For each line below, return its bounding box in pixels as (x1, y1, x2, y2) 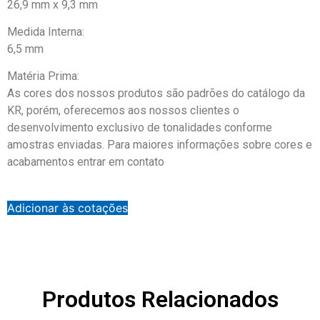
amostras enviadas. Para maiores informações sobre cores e (7, 138, 312, 152)
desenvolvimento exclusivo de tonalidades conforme (7, 121, 272, 135)
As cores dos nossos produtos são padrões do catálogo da (7, 86, 305, 101)
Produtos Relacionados (41, 286, 279, 314)
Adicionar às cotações (7, 201, 128, 216)
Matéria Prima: (7, 69, 79, 84)
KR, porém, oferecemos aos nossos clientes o (7, 104, 239, 118)
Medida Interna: (7, 24, 84, 39)
